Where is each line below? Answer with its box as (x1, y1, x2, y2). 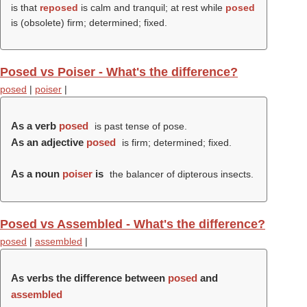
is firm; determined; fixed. (119, 137, 232, 148)
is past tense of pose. (91, 121, 187, 132)
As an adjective (11, 136, 86, 148)
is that (11, 2, 40, 13)
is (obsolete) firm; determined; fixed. (11, 17, 167, 28)
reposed (40, 2, 78, 13)
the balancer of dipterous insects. (106, 169, 254, 180)
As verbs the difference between (11, 272, 168, 284)
